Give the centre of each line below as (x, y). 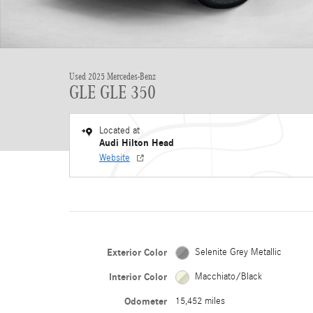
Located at (119, 131)
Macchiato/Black (228, 277)
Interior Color (138, 277)
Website (115, 158)
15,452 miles (200, 301)
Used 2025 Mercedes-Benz (112, 77)
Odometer (145, 301)
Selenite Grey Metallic (238, 252)
